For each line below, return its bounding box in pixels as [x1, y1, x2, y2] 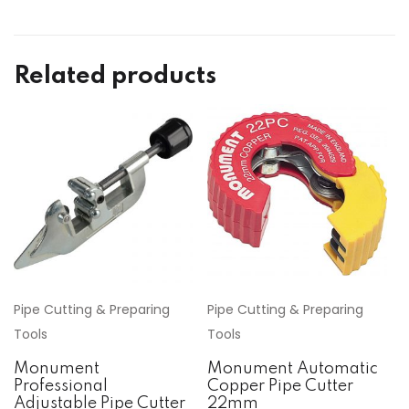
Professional [14, 378, 108, 395]
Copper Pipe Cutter [207, 378, 354, 395]
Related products [14, 63, 216, 89]
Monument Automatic [207, 361, 379, 378]
